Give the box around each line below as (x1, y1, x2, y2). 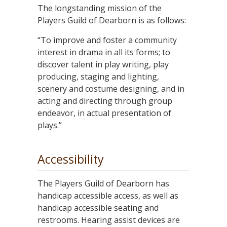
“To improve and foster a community (37, 34, 177, 46)
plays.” (37, 120, 62, 131)
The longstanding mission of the (37, 3, 162, 14)
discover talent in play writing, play (37, 59, 169, 70)
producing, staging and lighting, (37, 71, 159, 83)
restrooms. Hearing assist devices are (37, 214, 180, 226)
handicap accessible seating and (37, 202, 159, 214)
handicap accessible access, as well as (37, 190, 178, 202)
